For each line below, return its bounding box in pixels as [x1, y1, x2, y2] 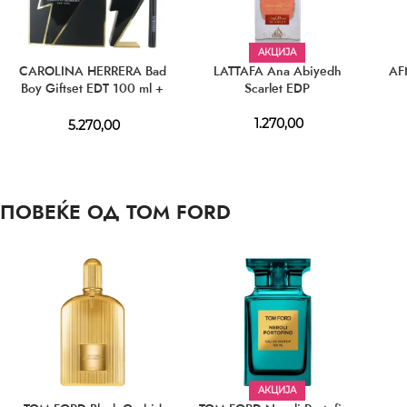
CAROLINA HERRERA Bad [18, 62, 166, 81]
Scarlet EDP [244, 79, 311, 98]
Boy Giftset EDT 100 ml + [21, 79, 164, 98]
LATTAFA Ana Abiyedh [213, 62, 342, 81]
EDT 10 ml [64, 96, 122, 115]
